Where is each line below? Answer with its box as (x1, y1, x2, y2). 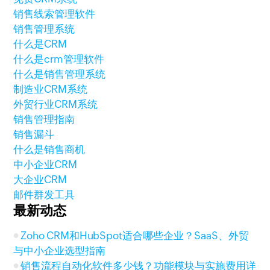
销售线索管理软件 (13, 8, 96, 20)
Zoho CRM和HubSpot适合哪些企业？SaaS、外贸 (20, 230, 250, 242)
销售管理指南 (13, 113, 75, 125)
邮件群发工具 (13, 189, 75, 201)
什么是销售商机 (13, 143, 86, 155)
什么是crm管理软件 (13, 53, 105, 65)
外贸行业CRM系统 (13, 98, 98, 110)
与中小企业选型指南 (13, 245, 106, 257)
